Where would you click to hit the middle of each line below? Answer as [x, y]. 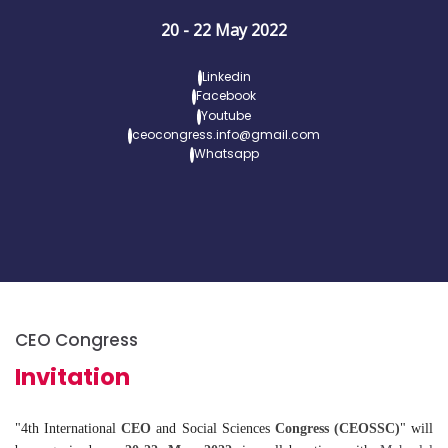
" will [416, 428]
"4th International [68, 428]
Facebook [226, 96]
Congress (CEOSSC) [337, 428]
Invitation [72, 377]
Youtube [226, 115]
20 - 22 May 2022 [224, 29]
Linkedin [226, 77]
